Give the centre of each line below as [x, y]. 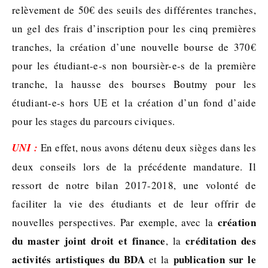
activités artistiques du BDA [78, 259]
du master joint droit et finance [89, 240]
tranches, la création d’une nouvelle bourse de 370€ [134, 47]
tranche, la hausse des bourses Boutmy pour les [134, 84]
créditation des [221, 240]
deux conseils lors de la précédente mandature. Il [134, 166]
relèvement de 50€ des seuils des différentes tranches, [134, 10]
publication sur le [212, 259]
